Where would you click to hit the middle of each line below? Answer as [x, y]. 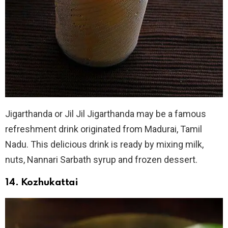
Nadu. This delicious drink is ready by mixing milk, [104, 144]
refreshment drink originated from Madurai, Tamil [104, 129]
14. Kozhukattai [42, 182]
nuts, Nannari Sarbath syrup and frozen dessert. [101, 159]
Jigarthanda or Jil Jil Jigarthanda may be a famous [106, 113]
